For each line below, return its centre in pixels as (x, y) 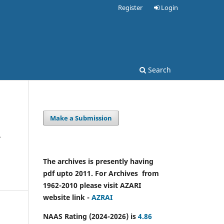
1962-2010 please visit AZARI (92, 185)
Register (130, 7)
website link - (67, 197)
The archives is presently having (98, 161)
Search (158, 69)
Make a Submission (81, 118)
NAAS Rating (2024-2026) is (90, 216)
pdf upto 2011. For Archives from (101, 173)
